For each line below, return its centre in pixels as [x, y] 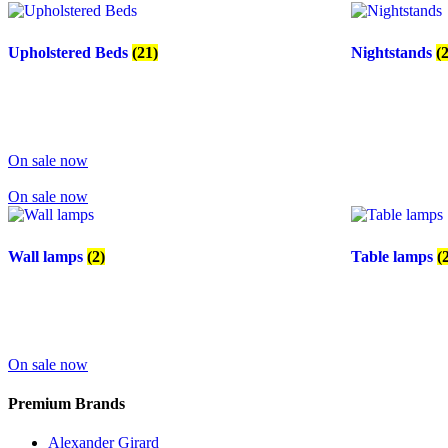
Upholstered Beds [70, 52]
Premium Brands [66, 403]
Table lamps [394, 256]
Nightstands [394, 52]
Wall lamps [47, 256]
